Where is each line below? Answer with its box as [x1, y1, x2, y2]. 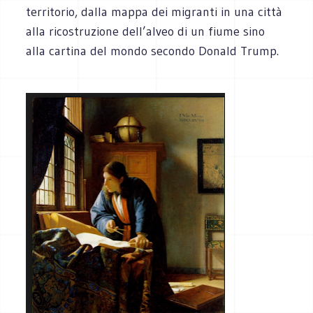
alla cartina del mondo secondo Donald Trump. [26, 43, 279, 59]
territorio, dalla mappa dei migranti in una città [26, 3, 283, 20]
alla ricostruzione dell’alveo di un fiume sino [26, 23, 265, 39]
